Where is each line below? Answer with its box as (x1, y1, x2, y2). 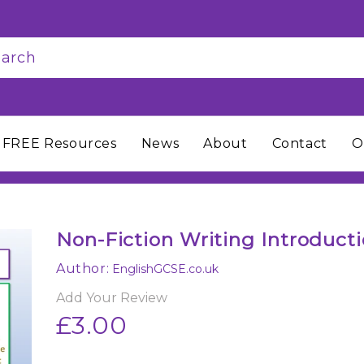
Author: (56, 261, 110, 277)
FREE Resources (2, 136, 117, 152)
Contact (271, 136, 327, 152)
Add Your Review (56, 290, 167, 306)
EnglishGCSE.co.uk (112, 262, 219, 277)
